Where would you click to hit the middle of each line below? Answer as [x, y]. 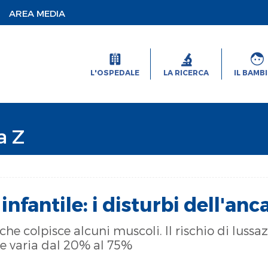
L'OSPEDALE [115, 72]
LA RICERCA [186, 72]
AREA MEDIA [37, 13]
